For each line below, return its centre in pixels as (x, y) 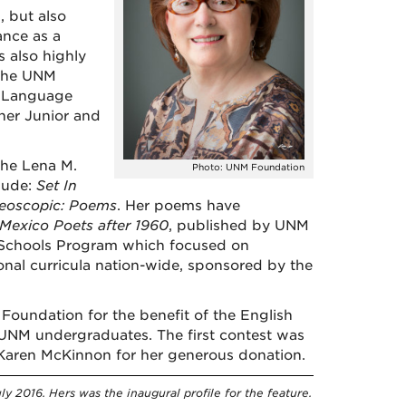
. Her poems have (178, 206)
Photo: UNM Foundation (248, 167)
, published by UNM (238, 226)
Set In (56, 186)
